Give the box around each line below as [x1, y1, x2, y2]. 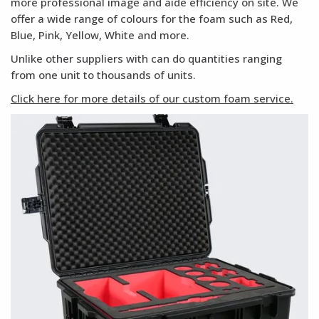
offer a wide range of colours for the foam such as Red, [11, 11, 293, 26]
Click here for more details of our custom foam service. [11, 90, 293, 105]
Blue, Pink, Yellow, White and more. [11, 27, 189, 42]
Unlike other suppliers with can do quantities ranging [11, 51, 282, 66]
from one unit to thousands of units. [11, 67, 196, 82]
